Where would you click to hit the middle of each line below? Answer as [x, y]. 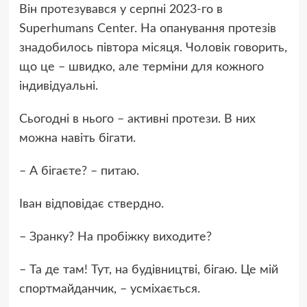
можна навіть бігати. [77, 139]
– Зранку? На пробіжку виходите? [115, 237]
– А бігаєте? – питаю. [79, 172]
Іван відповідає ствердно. [91, 205]
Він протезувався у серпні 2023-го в [121, 10]
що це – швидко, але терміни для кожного [141, 67]
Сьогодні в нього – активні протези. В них [137, 120]
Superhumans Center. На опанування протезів [147, 29]
